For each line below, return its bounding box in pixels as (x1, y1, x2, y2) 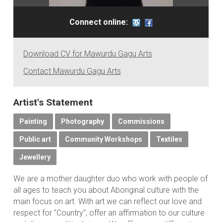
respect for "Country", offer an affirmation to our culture (13, 208, 205, 218)
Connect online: (69, 17, 128, 27)
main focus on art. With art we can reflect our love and (13, 197, 202, 207)
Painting (19, 117, 47, 126)
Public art (19, 135, 51, 144)
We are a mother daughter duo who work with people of (13, 174, 208, 184)
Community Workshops (64, 135, 142, 144)
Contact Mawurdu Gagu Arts (23, 66, 121, 76)
